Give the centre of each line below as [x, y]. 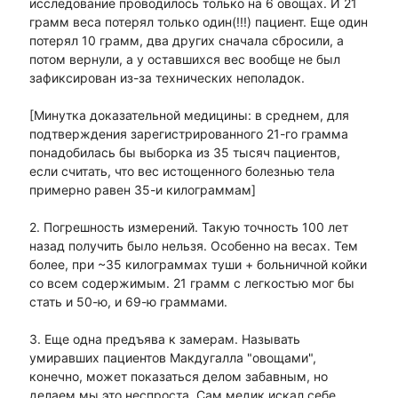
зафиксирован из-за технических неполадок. [167, 78]
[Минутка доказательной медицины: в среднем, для [189, 115]
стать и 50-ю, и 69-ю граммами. [128, 302]
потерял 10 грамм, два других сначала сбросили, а [186, 41]
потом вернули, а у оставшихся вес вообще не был [184, 60]
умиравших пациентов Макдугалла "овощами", [172, 358]
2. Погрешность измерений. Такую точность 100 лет [188, 227]
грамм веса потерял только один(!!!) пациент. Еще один [198, 22]
